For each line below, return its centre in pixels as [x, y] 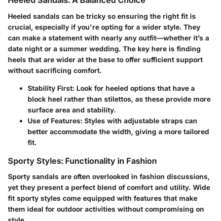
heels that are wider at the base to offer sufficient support [105, 59]
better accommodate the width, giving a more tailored [118, 131]
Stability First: [51, 88]
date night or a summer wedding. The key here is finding [104, 48]
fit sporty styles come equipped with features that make [103, 198]
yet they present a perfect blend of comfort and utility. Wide [109, 187]
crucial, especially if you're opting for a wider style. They [104, 27]
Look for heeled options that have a [135, 88]
